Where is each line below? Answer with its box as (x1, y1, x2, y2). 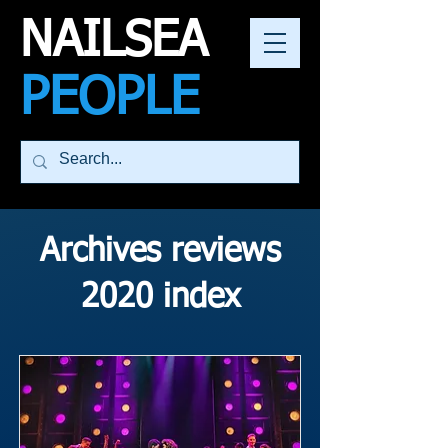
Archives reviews (39, 235, 281, 268)
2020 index (80, 281, 240, 314)
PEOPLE (20, 73, 199, 125)
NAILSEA (20, 18, 207, 67)
